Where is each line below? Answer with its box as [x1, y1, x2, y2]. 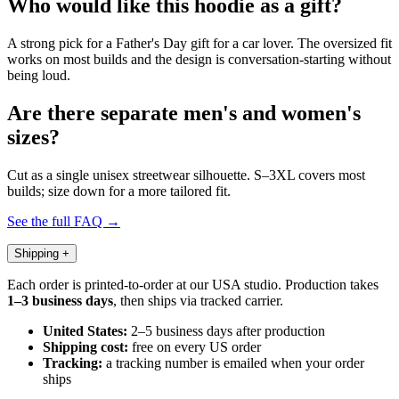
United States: [43, 322, 127, 338]
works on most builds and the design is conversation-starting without [7, 51, 391, 67]
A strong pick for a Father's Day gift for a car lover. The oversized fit [7, 35, 392, 51]
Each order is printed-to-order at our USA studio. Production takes [7, 276, 379, 292]
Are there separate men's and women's [7, 101, 361, 125]
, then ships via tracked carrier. [113, 292, 283, 308]
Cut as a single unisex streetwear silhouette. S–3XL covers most [7, 167, 365, 183]
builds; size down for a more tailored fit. [7, 183, 231, 199]
